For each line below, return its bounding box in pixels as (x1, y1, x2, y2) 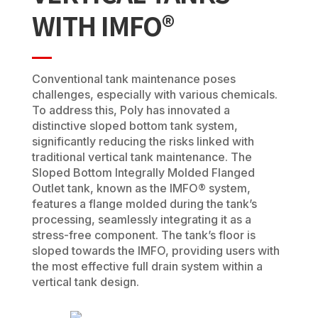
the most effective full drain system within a (31, 258, 263, 273)
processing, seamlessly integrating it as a (31, 212, 251, 226)
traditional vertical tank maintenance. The (31, 149, 252, 164)
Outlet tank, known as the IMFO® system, (31, 180, 251, 195)
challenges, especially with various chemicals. (31, 87, 278, 102)
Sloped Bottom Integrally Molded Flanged (31, 165, 255, 180)
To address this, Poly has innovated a (31, 102, 230, 117)
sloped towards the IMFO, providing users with (31, 243, 280, 258)
